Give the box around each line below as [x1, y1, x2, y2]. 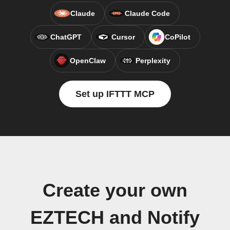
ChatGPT [50, 33, 82, 41]
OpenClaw [70, 56, 106, 65]
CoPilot [164, 33, 190, 41]
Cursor [111, 33, 135, 41]
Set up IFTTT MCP [75, 89, 155, 99]
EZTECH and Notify [30, 207, 200, 228]
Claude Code [125, 9, 170, 17]
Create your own [43, 180, 187, 201]
